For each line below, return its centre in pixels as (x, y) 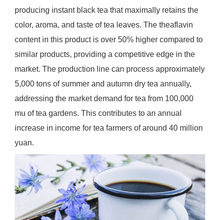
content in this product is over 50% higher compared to (109, 39)
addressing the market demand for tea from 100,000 (104, 98)
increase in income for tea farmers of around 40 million (109, 128)
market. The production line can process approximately (110, 69)
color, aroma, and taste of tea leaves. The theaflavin (104, 25)
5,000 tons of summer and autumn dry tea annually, (103, 83)
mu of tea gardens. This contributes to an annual (98, 113)
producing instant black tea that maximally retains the (106, 10)
